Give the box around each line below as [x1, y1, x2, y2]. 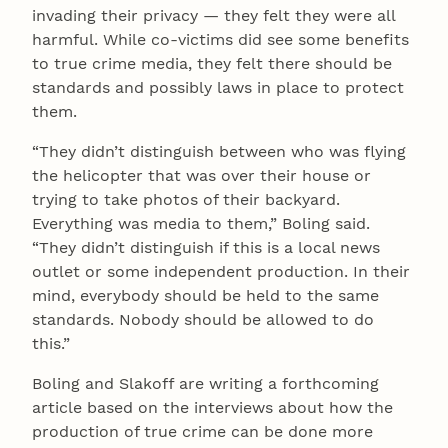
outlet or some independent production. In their [32, 262, 410, 282]
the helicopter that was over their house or [32, 166, 371, 186]
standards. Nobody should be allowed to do [32, 310, 374, 330]
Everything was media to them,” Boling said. [32, 214, 370, 234]
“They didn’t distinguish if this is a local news [32, 238, 380, 258]
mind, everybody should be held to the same [32, 286, 379, 306]
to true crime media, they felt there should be [32, 54, 392, 74]
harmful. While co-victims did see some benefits [32, 30, 409, 50]
